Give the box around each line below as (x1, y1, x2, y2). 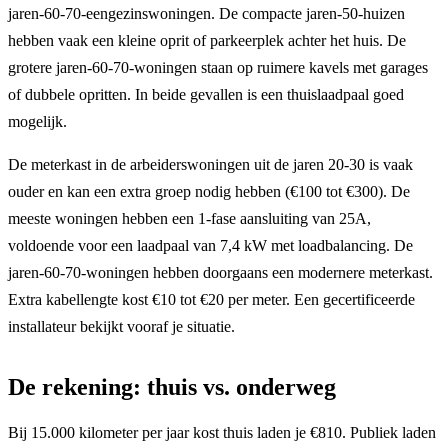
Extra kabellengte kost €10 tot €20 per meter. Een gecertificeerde (8, 290, 415, 308)
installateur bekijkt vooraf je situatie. (8, 317, 235, 335)
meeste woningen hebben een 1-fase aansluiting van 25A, (8, 209, 371, 227)
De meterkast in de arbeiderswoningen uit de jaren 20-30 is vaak (8, 155, 413, 173)
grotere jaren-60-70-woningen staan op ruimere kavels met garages (8, 58, 428, 76)
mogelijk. (8, 112, 67, 130)
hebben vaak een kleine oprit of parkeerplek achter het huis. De (8, 31, 406, 49)
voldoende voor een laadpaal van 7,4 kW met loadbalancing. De (8, 236, 413, 254)
